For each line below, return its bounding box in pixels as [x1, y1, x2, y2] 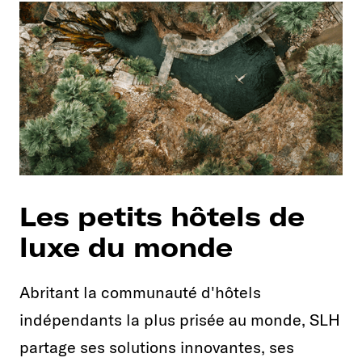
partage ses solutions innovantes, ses [19, 337, 294, 358]
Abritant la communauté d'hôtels [19, 282, 261, 303]
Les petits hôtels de [19, 200, 305, 234]
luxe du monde [19, 231, 233, 264]
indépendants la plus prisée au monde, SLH [19, 309, 340, 330]
